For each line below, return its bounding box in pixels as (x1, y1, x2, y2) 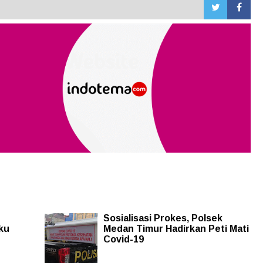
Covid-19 (103, 234, 144, 245)
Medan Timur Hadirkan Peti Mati (103, 224, 249, 234)
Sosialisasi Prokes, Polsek (103, 213, 222, 224)
